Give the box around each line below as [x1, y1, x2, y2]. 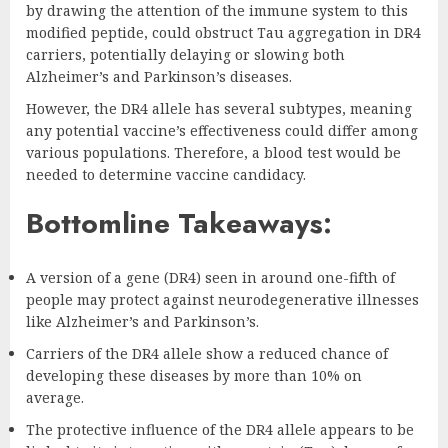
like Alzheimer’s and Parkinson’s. [26, 312, 259, 331]
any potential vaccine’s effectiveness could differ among [26, 120, 418, 140]
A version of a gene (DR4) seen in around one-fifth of [26, 268, 395, 287]
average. [26, 388, 84, 407]
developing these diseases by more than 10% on [26, 366, 362, 385]
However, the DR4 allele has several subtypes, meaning [26, 98, 412, 118]
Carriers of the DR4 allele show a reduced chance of [26, 344, 388, 363]
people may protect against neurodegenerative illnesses [26, 290, 419, 309]
